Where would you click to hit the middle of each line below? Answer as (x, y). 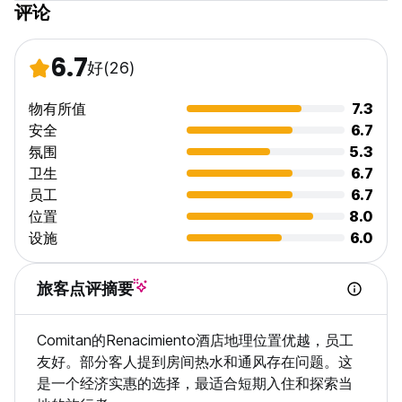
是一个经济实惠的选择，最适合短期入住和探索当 (195, 384)
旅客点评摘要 (85, 289)
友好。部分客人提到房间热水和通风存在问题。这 (195, 362)
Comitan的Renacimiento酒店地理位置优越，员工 (195, 341)
